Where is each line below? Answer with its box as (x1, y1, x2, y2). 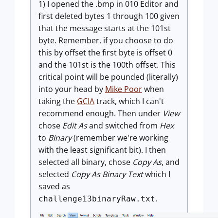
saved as (38, 181, 70, 192)
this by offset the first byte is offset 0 (38, 47, 172, 58)
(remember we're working (72, 132, 168, 143)
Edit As (62, 120, 87, 131)
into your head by (38, 84, 105, 94)
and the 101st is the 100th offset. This (38, 59, 176, 70)
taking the (38, 96, 77, 107)
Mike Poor (105, 84, 142, 94)
